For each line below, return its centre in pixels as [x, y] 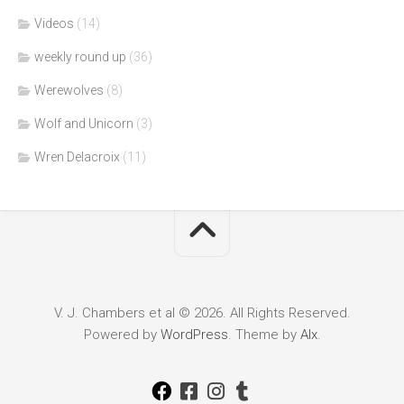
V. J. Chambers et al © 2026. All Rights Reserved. [202, 313]
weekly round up [80, 57]
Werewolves [69, 91]
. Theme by [264, 335]
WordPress [194, 335]
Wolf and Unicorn [84, 124]
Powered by [122, 335]
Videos [54, 24]
